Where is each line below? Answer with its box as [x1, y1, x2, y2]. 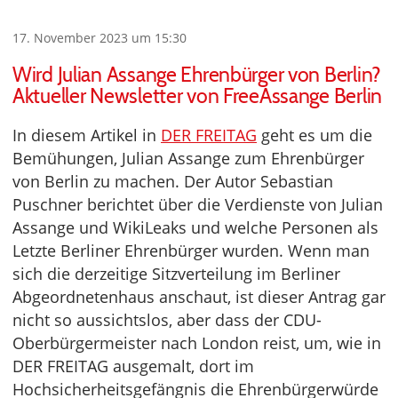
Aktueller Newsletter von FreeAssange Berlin [12, 84, 382, 109]
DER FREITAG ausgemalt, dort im [12, 355, 254, 378]
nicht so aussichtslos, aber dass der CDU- [12, 309, 322, 331]
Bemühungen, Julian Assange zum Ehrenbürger [12, 147, 364, 170]
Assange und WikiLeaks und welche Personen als [12, 217, 378, 239]
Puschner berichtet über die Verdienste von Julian [12, 194, 383, 216]
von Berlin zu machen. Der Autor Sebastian [12, 171, 333, 193]
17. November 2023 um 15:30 [12, 29, 187, 47]
